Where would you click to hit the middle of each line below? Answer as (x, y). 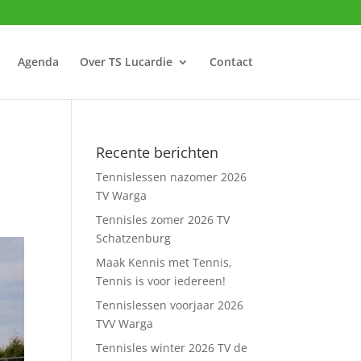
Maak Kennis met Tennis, (164, 262)
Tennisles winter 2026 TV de (172, 348)
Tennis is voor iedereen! (161, 281)
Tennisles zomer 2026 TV (163, 220)
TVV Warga (125, 324)
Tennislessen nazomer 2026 (172, 177)
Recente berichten (158, 152)
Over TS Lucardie (126, 62)
